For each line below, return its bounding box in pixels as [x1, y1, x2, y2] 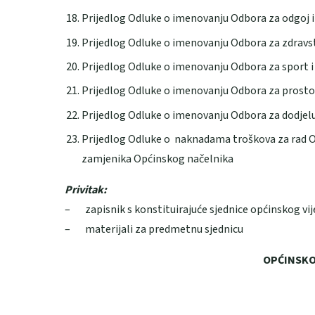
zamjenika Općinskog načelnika [82, 151, 233, 167]
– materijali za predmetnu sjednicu [65, 221, 243, 238]
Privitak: [65, 182, 107, 198]
